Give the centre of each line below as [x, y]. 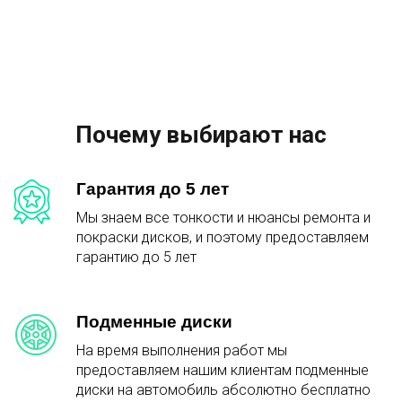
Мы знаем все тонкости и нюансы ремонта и [223, 217]
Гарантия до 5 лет [153, 188]
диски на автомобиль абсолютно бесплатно [223, 389]
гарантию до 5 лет [136, 257]
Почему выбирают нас [201, 134]
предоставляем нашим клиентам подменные [223, 370]
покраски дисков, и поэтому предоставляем [223, 237]
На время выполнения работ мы [182, 350]
